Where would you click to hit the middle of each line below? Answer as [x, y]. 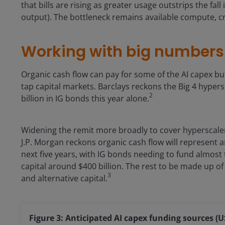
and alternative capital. [64, 179]
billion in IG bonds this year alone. [85, 99]
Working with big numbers [123, 52]
